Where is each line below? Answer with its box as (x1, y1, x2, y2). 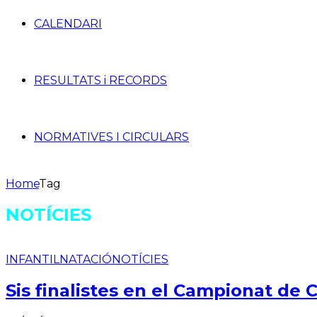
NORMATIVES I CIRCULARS (34, 130, 189, 144)
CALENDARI (34, 17, 102, 30)
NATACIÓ (59, 252, 112, 266)
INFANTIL (6, 252, 59, 266)
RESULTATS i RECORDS (34, 74, 167, 87)
